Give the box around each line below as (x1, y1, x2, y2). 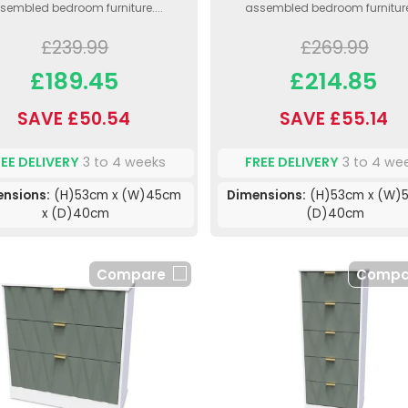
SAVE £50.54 (17, 106, 131, 131)
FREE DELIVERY (245, 153, 340, 172)
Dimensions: (226, 186, 306, 204)
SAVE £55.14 (279, 106, 388, 131)
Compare (96, 264, 166, 284)
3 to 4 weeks (79, 153, 167, 172)
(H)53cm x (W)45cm (49, 186, 181, 204)
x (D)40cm (42, 204, 110, 222)
